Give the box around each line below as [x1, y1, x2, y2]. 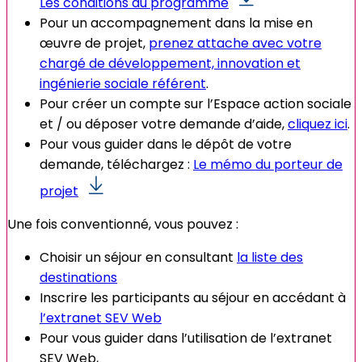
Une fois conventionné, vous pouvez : [7, 214, 238, 234]
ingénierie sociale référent [40, 74, 206, 93]
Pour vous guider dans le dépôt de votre [40, 134, 292, 154]
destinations [40, 267, 117, 287]
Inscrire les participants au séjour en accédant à [40, 288, 346, 307]
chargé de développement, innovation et [40, 53, 301, 73]
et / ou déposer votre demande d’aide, [40, 114, 288, 133]
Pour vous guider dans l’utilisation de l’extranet [40, 328, 332, 347]
